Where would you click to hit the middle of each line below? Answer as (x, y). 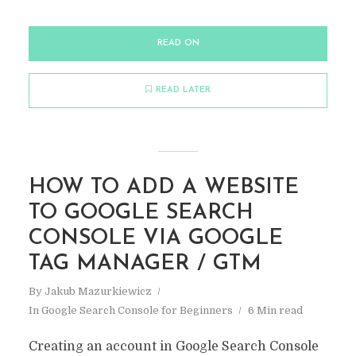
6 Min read (275, 310)
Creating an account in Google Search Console (173, 346)
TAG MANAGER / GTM (145, 264)
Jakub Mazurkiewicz (98, 291)
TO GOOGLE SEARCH (141, 213)
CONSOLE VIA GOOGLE (155, 239)
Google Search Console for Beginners (137, 310)
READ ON (178, 43)
